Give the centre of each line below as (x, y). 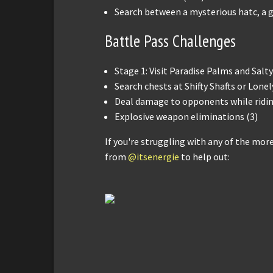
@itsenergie (154, 157)
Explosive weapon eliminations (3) (186, 117)
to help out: (205, 157)
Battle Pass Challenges (170, 41)
